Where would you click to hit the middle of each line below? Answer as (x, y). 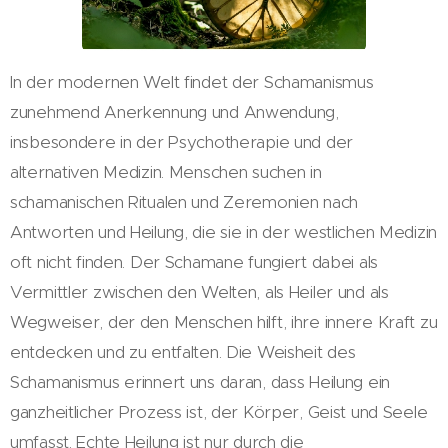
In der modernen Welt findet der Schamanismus (192, 81)
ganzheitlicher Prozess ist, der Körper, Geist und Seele (219, 411)
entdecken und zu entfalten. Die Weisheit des (183, 351)
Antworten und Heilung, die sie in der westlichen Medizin (224, 231)
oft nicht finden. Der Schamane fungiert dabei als (194, 261)
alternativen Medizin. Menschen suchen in (166, 171)
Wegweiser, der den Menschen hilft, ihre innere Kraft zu (224, 321)
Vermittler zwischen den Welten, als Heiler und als (199, 291)
